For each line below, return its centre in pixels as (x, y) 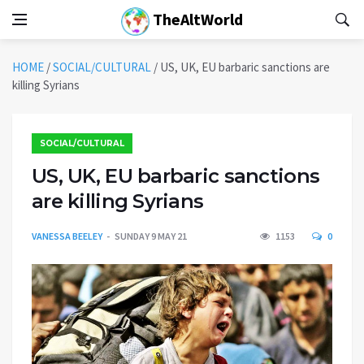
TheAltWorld (196, 19)
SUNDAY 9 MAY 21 (151, 236)
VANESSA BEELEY (67, 236)
